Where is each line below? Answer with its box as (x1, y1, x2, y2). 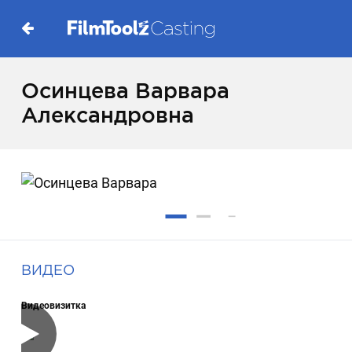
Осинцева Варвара (21, 79, 230, 103)
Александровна (21, 103, 195, 127)
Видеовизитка (21, 299, 86, 311)
